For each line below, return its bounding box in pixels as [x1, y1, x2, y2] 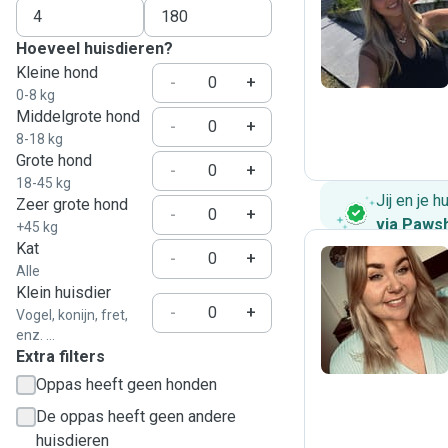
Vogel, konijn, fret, [16, 307, 128, 323]
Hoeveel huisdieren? [16, 39, 173, 58]
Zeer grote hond [16, 195, 128, 214]
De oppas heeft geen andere [36, 407, 236, 426]
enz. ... [16, 327, 55, 343]
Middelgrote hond [16, 107, 140, 126]
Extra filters [16, 347, 105, 366]
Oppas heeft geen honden [36, 375, 217, 394]
